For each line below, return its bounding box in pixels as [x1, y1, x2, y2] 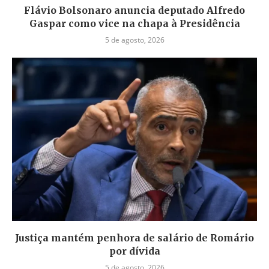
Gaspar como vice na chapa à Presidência [29, 17, 240, 30]
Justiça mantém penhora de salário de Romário [15, 232, 254, 244]
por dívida [109, 245, 160, 258]
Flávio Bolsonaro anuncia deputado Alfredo [24, 4, 245, 17]
